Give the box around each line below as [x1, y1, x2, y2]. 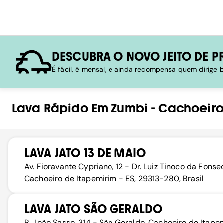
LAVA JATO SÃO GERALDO [24, 202, 163, 216]
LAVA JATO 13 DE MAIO [24, 146, 146, 160]
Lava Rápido [12, 101, 88, 115]
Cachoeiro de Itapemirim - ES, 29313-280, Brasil [24, 173, 204, 184]
